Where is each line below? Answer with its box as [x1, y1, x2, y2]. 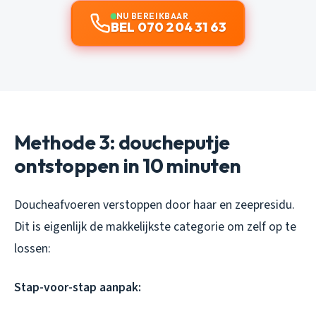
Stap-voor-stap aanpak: [14, 279, 141, 297]
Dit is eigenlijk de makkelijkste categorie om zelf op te [14, 218, 296, 236]
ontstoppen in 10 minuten [14, 153, 241, 178]
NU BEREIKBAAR [116, 11, 189, 22]
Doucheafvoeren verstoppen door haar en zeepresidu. [14, 196, 295, 214]
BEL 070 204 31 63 [110, 19, 227, 36]
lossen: [14, 240, 51, 258]
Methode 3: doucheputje [14, 130, 230, 155]
